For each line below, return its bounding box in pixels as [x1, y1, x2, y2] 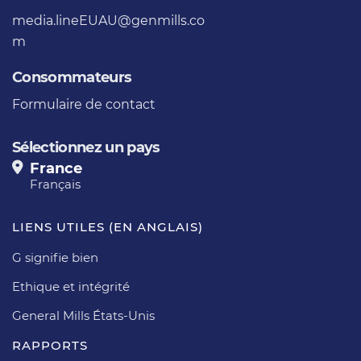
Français [30, 176, 81, 192]
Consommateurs [12, 68, 132, 86]
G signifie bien [12, 249, 98, 265]
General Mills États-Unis [12, 307, 155, 323]
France [30, 159, 82, 177]
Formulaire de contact [12, 96, 156, 112]
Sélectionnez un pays [12, 138, 160, 156]
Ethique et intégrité [12, 278, 130, 294]
